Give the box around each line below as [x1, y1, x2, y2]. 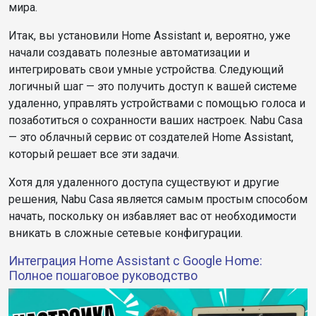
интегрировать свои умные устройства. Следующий [8, 63, 284, 77]
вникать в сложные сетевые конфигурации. [8, 226, 243, 241]
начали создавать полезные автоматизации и [8, 46, 250, 60]
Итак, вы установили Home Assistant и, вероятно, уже [8, 29, 291, 43]
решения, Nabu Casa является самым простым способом [8, 193, 308, 207]
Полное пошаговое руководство [8, 268, 197, 284]
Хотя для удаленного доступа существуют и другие [8, 176, 279, 190]
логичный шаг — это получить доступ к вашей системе [8, 80, 297, 94]
